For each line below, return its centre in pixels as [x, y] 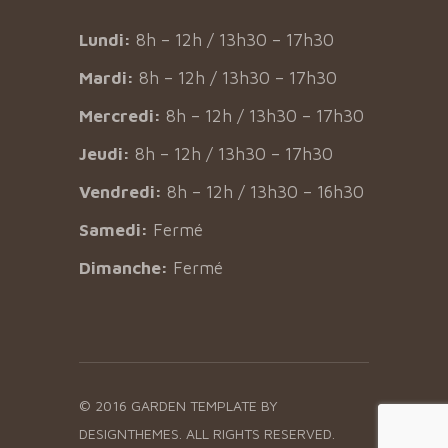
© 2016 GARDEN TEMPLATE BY [178, 405]
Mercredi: [120, 116]
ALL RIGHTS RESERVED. [260, 433]
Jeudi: [104, 154]
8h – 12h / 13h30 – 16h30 [263, 192]
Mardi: [106, 78]
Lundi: [105, 40]
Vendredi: [120, 192]
